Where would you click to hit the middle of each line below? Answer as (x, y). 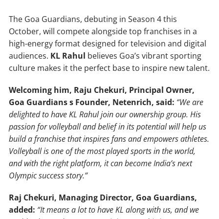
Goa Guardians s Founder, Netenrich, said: (93, 102)
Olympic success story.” (48, 176)
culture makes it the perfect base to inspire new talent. (109, 68)
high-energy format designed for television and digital (108, 44)
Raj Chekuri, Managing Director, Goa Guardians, (103, 198)
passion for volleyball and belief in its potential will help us (108, 127)
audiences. (30, 56)
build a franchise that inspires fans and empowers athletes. (109, 139)
